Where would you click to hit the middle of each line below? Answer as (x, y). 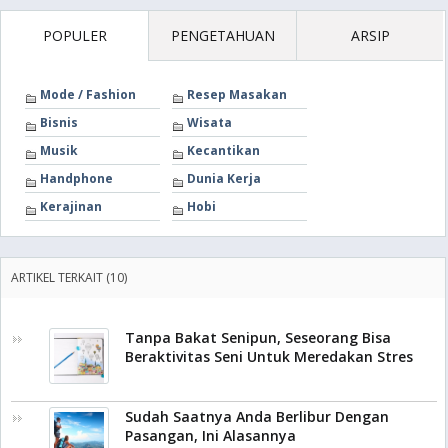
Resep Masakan (237, 94)
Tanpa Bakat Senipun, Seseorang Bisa (258, 337)
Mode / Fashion (88, 94)
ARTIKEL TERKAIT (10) (69, 277)
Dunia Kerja (224, 178)
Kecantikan (223, 150)
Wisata (209, 122)
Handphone (76, 178)
